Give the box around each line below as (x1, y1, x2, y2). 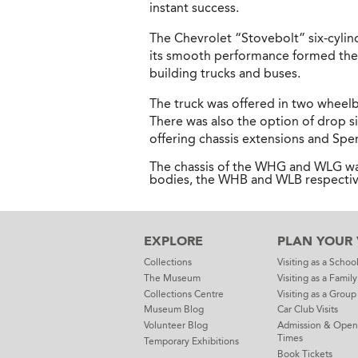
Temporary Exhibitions (144, 335, 239, 347)
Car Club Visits (276, 304, 338, 316)
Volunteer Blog (144, 320, 208, 331)
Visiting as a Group (276, 288, 356, 300)
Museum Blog (144, 304, 204, 316)
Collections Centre (144, 288, 224, 300)
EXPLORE (144, 233, 203, 249)
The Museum (144, 272, 201, 284)
